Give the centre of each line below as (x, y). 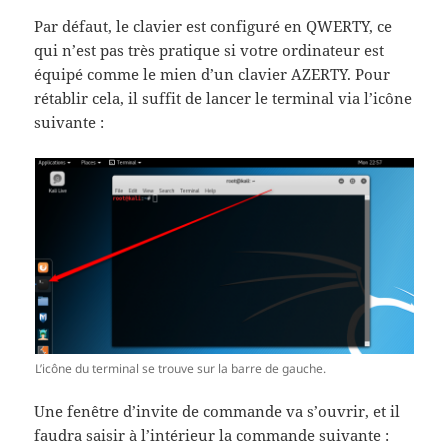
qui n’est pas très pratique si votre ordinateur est (209, 49)
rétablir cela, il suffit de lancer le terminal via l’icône (223, 97)
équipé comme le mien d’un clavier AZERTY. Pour (212, 73)
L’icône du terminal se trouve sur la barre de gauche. (180, 368)
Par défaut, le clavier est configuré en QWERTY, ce (213, 25)
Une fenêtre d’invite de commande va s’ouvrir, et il (217, 410)
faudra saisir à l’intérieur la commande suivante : (212, 434)
